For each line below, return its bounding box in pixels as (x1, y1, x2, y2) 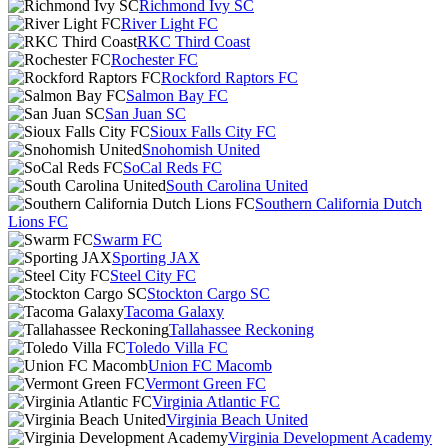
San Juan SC (105, 105, 186, 122)
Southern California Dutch (255, 195, 422, 212)
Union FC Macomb (148, 357, 272, 374)
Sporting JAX (112, 249, 200, 266)
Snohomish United (142, 141, 260, 158)
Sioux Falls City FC (150, 123, 276, 140)
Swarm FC (93, 231, 162, 248)
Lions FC (8, 213, 68, 230)
